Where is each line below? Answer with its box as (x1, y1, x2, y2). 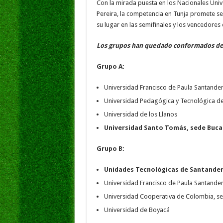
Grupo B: (96, 145, 124, 152)
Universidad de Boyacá (104, 206, 170, 214)
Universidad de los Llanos (104, 111, 177, 118)
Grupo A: (96, 63, 124, 70)
